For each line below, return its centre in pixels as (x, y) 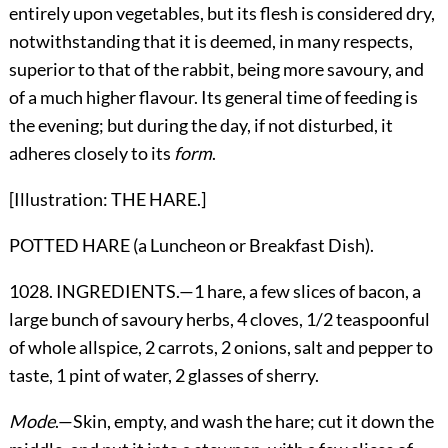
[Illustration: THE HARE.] (107, 199)
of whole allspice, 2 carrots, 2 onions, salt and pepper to (220, 347)
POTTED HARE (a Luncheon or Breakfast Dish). (191, 245)
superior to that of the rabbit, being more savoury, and (216, 69)
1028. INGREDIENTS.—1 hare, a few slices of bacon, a (214, 291)
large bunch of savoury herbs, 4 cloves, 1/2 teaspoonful (219, 319)
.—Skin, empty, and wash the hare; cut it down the (244, 421)
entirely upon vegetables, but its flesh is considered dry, (221, 13)
